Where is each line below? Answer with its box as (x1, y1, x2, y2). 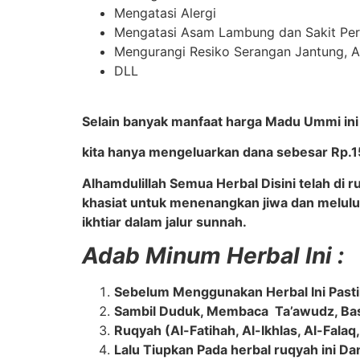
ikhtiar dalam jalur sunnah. (82, 213, 247, 230)
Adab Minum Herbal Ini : (82, 242, 344, 269)
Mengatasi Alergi (114, 5, 216, 22)
